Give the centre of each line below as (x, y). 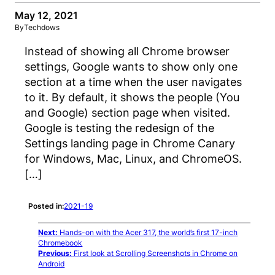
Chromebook (60, 243)
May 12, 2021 (46, 15)
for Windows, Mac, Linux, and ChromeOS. (133, 159)
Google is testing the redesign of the (119, 128)
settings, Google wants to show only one (131, 67)
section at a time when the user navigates (133, 82)
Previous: (55, 254)
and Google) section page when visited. (127, 113)
